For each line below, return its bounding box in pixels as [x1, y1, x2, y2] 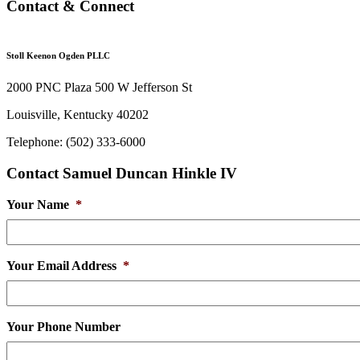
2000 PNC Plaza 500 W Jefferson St [6, 80, 192, 94]
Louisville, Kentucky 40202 [6, 107, 149, 121]
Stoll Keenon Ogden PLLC [6, 50, 110, 60]
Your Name [6, 198, 69, 212]
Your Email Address [6, 259, 117, 273]
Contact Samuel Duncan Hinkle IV [6, 164, 237, 182]
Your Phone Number [6, 320, 121, 334]
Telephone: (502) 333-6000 [6, 134, 145, 149]
